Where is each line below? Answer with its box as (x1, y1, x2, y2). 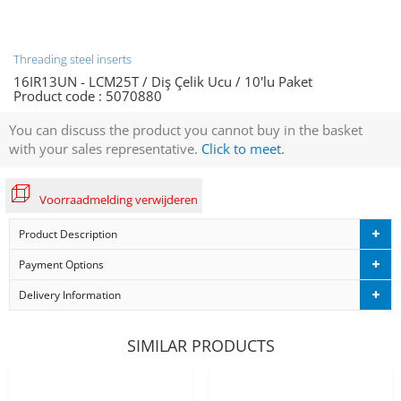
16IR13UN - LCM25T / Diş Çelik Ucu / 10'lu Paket (13, 72, 312, 90)
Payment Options (19, 256, 104, 272)
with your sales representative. (9, 139, 201, 158)
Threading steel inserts (13, 50, 132, 67)
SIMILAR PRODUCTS (126, 334, 275, 356)
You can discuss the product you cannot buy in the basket (9, 120, 363, 139)
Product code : (13, 86, 102, 105)
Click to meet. (201, 139, 285, 158)
